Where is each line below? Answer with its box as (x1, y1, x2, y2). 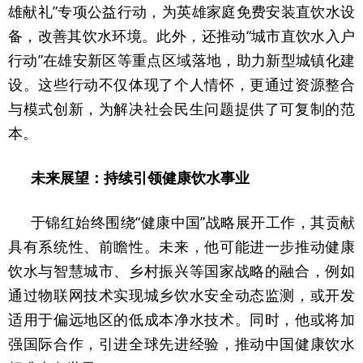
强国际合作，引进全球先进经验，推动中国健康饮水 (8, 334, 355, 353)
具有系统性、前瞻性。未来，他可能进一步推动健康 (8, 237, 355, 256)
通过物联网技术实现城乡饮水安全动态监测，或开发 (8, 285, 355, 305)
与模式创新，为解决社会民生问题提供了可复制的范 (8, 99, 355, 118)
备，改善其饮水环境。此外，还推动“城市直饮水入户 (8, 26, 355, 45)
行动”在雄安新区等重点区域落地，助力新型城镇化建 (8, 50, 355, 70)
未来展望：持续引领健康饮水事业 (31, 168, 250, 187)
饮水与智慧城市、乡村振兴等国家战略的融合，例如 (8, 261, 355, 280)
